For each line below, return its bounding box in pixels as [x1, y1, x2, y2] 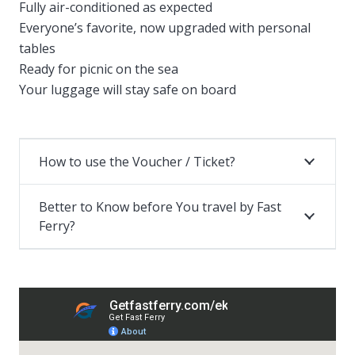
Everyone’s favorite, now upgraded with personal [19, 19, 311, 37]
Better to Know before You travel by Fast [39, 198, 281, 216]
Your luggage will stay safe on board [19, 81, 236, 99]
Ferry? [39, 217, 75, 235]
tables [19, 40, 55, 58]
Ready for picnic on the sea [19, 60, 178, 78]
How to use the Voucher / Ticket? [39, 153, 235, 171]
